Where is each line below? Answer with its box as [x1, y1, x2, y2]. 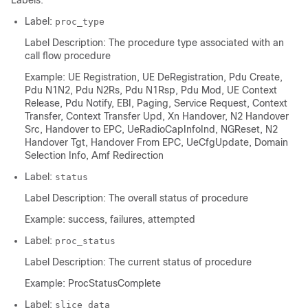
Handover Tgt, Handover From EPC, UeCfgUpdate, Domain [25, 137, 288, 148]
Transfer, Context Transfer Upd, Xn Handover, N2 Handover [25, 111, 289, 122]
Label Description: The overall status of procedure [25, 192, 248, 203]
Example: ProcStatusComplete [25, 278, 161, 289]
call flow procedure [25, 50, 111, 61]
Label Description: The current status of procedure [25, 256, 252, 267]
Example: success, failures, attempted [25, 214, 195, 225]
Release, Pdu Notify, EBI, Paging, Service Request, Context [25, 98, 287, 109]
